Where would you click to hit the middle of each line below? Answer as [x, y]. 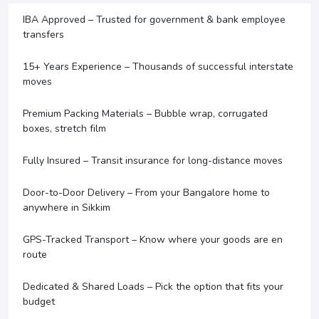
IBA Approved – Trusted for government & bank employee [154, 20]
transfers [43, 35]
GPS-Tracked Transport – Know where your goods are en [153, 240]
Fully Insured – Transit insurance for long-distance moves [153, 161]
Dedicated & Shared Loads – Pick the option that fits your [153, 287]
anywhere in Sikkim [67, 208]
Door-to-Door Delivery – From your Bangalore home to [146, 193]
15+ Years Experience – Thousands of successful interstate [158, 67]
